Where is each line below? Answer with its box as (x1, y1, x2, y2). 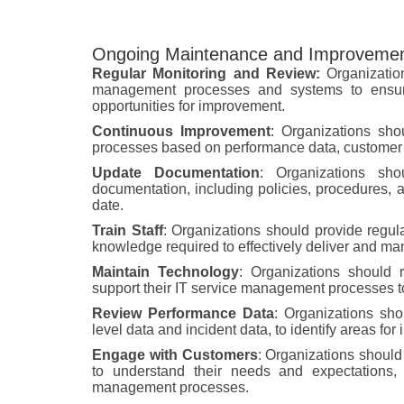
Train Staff (92, 223, 163, 239)
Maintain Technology (92, 264, 239, 280)
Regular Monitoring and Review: (92, 66, 320, 82)
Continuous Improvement (92, 124, 271, 140)
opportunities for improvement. (92, 98, 285, 115)
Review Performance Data (92, 306, 274, 322)
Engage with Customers (92, 347, 258, 363)
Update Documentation (92, 165, 261, 181)
